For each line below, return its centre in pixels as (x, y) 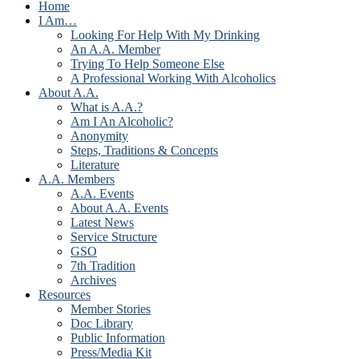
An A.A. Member (115, 50)
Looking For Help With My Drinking (165, 35)
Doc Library (102, 324)
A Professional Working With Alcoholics (173, 79)
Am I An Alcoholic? (122, 122)
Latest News (102, 223)
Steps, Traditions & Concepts (144, 151)
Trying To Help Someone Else (147, 64)
